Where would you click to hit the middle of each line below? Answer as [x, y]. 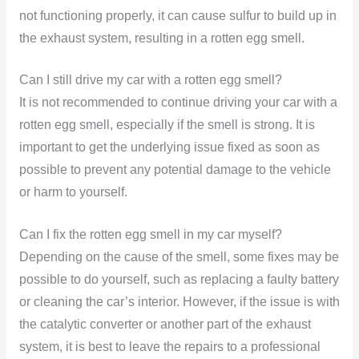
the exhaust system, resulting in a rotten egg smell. [161, 38]
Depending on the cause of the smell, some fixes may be [179, 257]
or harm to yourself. [73, 192]
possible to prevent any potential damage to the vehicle [175, 170]
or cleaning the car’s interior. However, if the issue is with [179, 302]
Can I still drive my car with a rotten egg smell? [150, 80]
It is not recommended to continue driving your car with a [178, 103]
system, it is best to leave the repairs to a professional [169, 347]
